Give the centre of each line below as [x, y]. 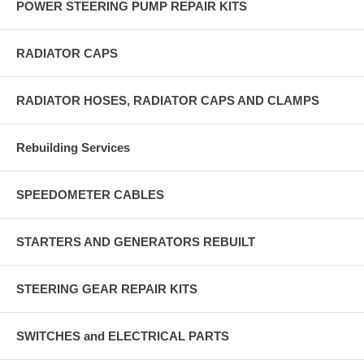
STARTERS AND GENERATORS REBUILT [136, 241]
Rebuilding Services [73, 147]
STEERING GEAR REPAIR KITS [107, 288]
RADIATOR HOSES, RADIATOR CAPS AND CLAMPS [168, 100]
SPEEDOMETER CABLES [90, 194]
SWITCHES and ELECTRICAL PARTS [123, 336]
